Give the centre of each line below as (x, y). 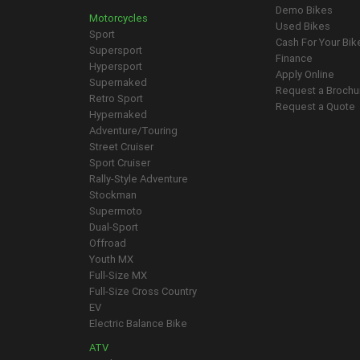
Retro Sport (116, 98)
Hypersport (116, 66)
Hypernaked (118, 115)
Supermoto (116, 211)
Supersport (116, 50)
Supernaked (118, 82)
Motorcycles (119, 18)
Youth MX (111, 259)
